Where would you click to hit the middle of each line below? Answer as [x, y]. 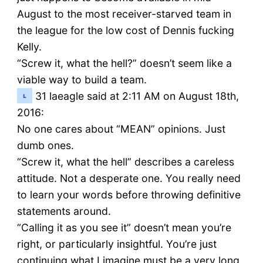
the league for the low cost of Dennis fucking [125, 31]
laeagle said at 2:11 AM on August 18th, [144, 96]
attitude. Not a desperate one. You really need [129, 178]
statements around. [64, 211]
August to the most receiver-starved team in [124, 14]
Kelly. [29, 47]
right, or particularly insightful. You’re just [117, 244]
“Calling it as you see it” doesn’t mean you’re [124, 228]
